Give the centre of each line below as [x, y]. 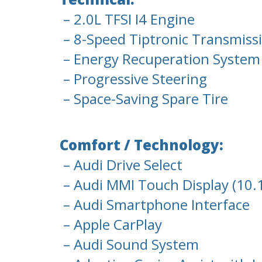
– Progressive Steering [133, 79]
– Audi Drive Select [121, 165]
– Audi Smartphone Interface [155, 205]
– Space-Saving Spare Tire [144, 99]
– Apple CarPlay [111, 225]
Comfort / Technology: [142, 145]
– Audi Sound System [129, 244]
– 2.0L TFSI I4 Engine [127, 19]
